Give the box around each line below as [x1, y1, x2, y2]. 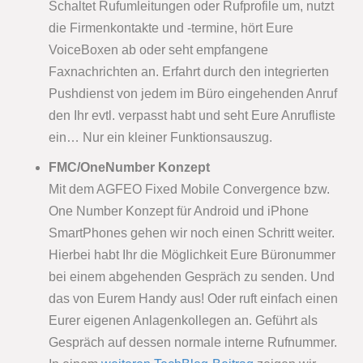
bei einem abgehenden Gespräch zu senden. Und [49, 270, 335, 284]
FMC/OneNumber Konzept [49, 160, 210, 175]
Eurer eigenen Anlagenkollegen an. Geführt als [49, 314, 318, 328]
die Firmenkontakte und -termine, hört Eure [49, 21, 293, 36]
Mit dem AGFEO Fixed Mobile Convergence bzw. [49, 182, 330, 197]
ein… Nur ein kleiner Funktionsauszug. [49, 130, 272, 145]
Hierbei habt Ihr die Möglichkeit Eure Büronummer [49, 248, 335, 263]
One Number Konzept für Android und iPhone [49, 204, 309, 219]
